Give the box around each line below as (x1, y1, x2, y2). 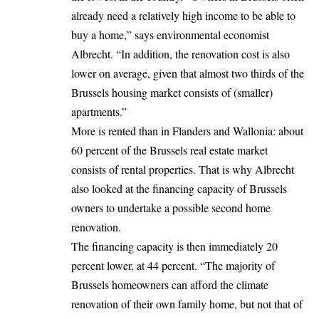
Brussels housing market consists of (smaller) (71, 85, 273, 100)
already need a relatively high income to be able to (71, 8, 296, 23)
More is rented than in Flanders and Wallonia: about (71, 123, 303, 139)
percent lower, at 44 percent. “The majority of (71, 258, 275, 273)
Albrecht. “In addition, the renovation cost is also (71, 46, 290, 62)
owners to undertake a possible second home (71, 200, 271, 216)
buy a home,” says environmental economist (71, 27, 269, 43)
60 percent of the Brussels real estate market (71, 142, 268, 158)
